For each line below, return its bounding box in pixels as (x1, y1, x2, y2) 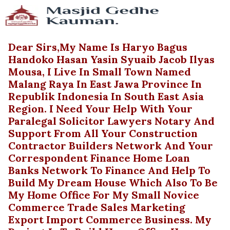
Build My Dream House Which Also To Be (8, 176, 218, 189)
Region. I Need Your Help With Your (8, 102, 193, 115)
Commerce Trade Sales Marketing (8, 201, 185, 214)
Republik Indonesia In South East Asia (8, 90, 204, 103)
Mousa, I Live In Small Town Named (8, 65, 191, 78)
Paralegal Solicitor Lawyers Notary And (8, 114, 215, 127)
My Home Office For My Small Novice (8, 188, 199, 201)
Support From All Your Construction (8, 127, 198, 140)
